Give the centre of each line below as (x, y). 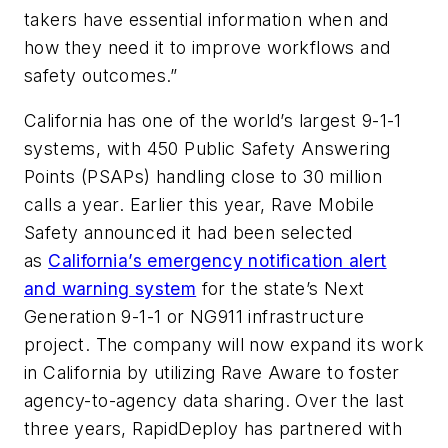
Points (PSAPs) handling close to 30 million (203, 177)
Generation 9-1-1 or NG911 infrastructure (194, 317)
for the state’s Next (280, 289)
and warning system (110, 289)
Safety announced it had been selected (188, 233)
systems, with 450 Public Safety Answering (207, 149)
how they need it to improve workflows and (207, 47)
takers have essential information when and (206, 19)
